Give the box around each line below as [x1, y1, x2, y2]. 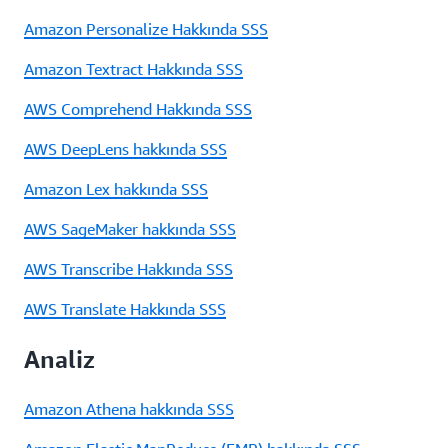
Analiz [24, 344, 95, 373]
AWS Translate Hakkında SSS [24, 298, 226, 319]
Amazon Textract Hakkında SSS [24, 58, 243, 79]
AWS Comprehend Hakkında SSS [24, 98, 252, 119]
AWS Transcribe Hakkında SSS [24, 258, 233, 279]
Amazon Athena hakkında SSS [24, 398, 234, 419]
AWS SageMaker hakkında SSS [24, 218, 236, 239]
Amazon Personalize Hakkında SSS [24, 18, 268, 39]
